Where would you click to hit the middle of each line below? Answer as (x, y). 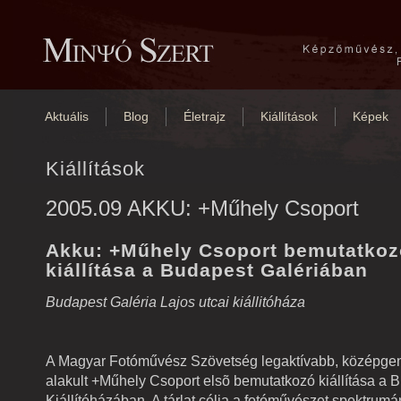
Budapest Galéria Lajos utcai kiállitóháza (175, 302)
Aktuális (67, 116)
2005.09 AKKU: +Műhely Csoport (202, 208)
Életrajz (205, 116)
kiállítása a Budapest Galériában (207, 270)
